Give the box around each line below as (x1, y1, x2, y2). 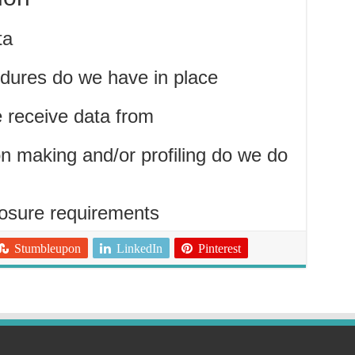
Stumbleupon (13, 242, 81, 255)
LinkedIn (116, 242, 162, 255)
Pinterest (197, 242, 241, 255)
